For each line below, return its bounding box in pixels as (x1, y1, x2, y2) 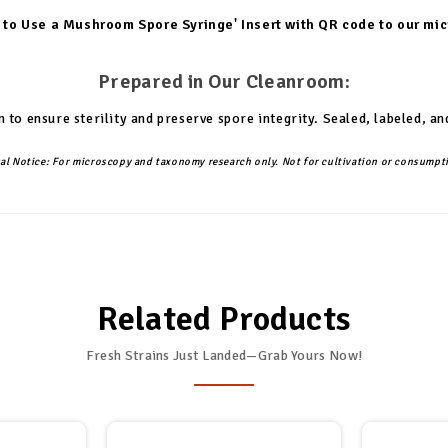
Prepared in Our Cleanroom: (98, 68, 350, 94)
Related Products (96, 297, 352, 340)
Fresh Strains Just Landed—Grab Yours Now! (85, 346, 363, 364)
